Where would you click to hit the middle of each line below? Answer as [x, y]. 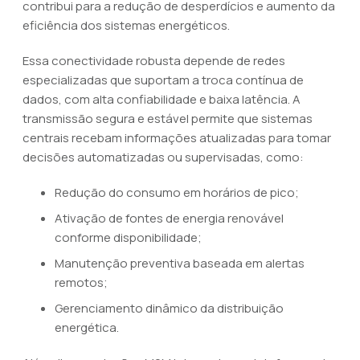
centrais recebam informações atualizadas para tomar [177, 138]
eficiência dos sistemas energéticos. [126, 25]
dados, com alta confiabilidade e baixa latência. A [162, 99]
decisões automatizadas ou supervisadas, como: [163, 157]
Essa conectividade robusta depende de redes [154, 61]
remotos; [81, 282]
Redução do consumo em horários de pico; [177, 192]
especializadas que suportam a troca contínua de [163, 80]
